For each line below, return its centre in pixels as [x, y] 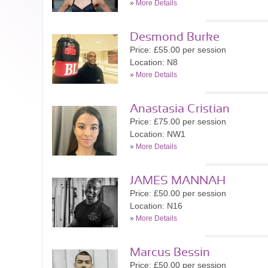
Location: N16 [156, 206]
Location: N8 [154, 62]
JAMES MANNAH [178, 181]
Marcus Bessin [170, 252]
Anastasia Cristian [180, 109]
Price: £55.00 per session [178, 50]
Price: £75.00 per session [178, 121]
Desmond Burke [175, 37]
